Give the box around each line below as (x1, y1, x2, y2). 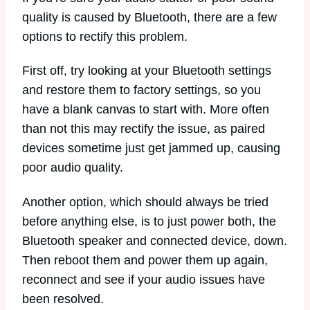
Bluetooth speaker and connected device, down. (22, 233, 287, 248)
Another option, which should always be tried (22, 194, 268, 209)
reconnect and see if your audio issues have (22, 272, 265, 286)
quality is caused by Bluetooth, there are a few (22, 10, 277, 24)
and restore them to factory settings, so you (22, 83, 261, 98)
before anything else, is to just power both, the (22, 214, 276, 228)
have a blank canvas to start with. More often (22, 102, 269, 117)
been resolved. (22, 291, 104, 306)
